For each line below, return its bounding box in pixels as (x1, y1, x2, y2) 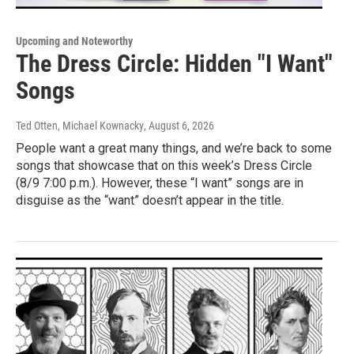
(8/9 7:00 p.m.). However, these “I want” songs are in (16, 175, 303, 191)
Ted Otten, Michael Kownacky (16, 119, 144, 133)
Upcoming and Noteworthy (16, 35, 133, 48)
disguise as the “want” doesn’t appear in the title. (16, 193, 284, 209)
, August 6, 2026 (144, 119, 214, 133)
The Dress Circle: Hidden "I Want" (16, 50, 333, 78)
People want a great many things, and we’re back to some (16, 141, 332, 156)
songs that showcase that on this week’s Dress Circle (16, 158, 312, 174)
